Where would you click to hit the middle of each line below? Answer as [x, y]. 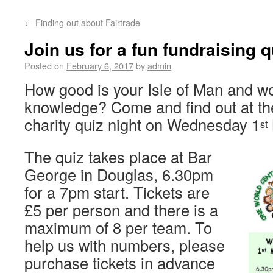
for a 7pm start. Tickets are [117, 192]
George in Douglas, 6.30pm [119, 174]
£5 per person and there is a [121, 210]
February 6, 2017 [100, 66]
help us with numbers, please [125, 245]
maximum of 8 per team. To [118, 227]
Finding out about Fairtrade [87, 22]
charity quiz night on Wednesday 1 [142, 124]
